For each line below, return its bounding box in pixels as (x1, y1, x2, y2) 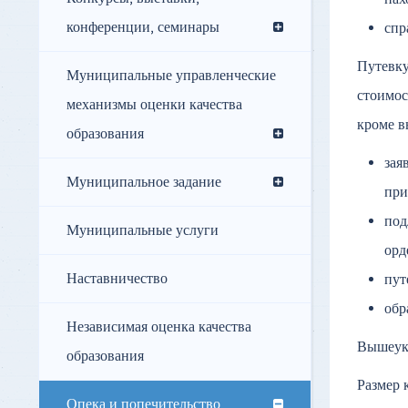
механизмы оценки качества (66, 96, 242, 115)
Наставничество (66, 270, 168, 289)
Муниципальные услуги (66, 221, 219, 240)
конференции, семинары (66, 18, 219, 37)
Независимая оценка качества (66, 318, 251, 337)
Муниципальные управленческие (66, 66, 276, 86)
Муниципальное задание (66, 173, 221, 192)
